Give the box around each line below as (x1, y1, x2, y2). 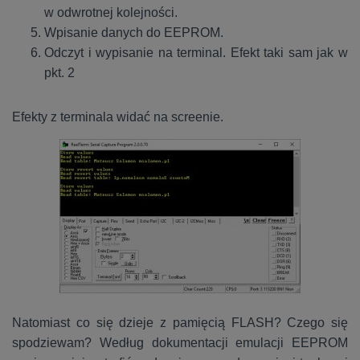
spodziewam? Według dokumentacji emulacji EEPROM (12, 336, 348, 350)
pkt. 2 (44, 66, 75, 80)
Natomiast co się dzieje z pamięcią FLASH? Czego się (12, 316, 348, 330)
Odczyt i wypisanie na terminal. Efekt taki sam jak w (44, 46, 348, 60)
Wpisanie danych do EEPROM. (44, 26, 227, 40)
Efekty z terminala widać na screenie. (12, 110, 223, 125)
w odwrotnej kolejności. (44, 6, 178, 20)
